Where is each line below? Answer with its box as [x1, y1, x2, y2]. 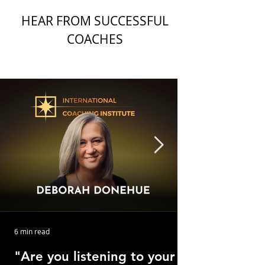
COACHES [66, 31, 123, 47]
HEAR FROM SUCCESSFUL [21, 12, 169, 29]
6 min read [14, 227, 50, 236]
